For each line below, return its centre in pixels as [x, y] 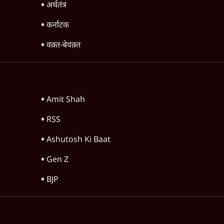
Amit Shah [65, 100]
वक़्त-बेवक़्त [63, 46]
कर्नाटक [57, 26]
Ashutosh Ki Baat [78, 140]
